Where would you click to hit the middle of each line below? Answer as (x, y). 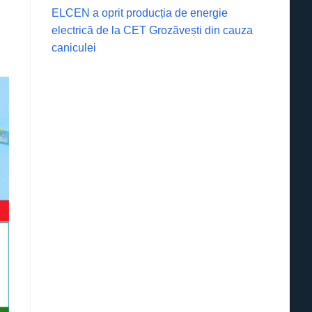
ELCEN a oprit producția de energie (140, 13)
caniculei (74, 48)
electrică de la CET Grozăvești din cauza (153, 31)
